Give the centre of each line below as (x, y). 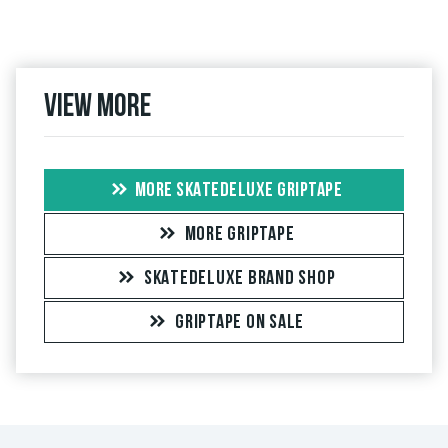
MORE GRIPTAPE (239, 235)
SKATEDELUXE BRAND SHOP (239, 279)
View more (97, 108)
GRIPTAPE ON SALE (239, 323)
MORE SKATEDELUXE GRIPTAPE (238, 191)
